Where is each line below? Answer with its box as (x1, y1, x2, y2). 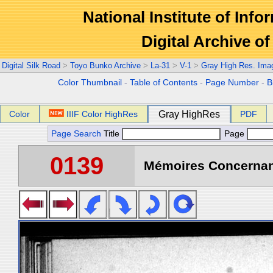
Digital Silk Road (2, 61, 60, 70)
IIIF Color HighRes (66, 109, 138, 119)
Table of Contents (130, 78, 198, 87)
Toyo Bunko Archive (70, 61, 141, 70)
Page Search (51, 129, 101, 138)
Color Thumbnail (58, 78, 122, 87)
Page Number (205, 78, 260, 87)
